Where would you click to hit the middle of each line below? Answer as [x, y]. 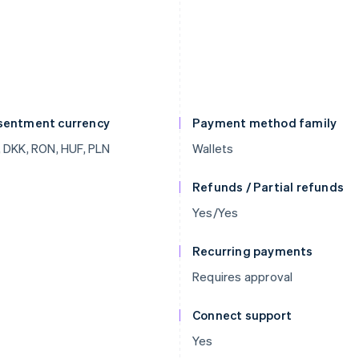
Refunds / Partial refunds [268, 187]
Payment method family [265, 123]
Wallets [213, 148]
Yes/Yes [216, 212]
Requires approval [243, 276]
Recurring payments [253, 251]
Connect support [242, 315]
